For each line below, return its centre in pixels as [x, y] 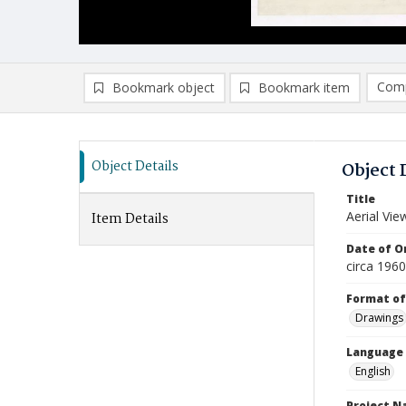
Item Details [130, 219]
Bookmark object [164, 87]
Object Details [135, 167]
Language [375, 352]
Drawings [379, 318]
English [373, 371]
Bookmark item [304, 87]
